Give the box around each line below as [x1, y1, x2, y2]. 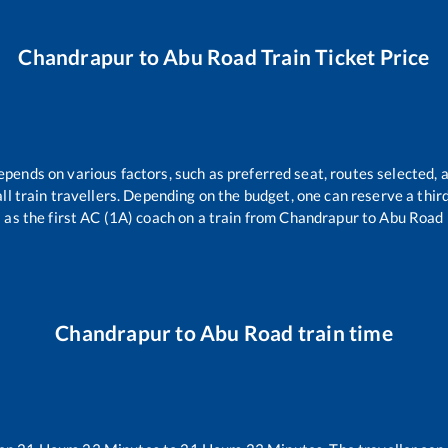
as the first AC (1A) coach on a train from [4, 207, 280, 226]
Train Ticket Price [256, 43, 430, 69]
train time [293, 320, 393, 346]
